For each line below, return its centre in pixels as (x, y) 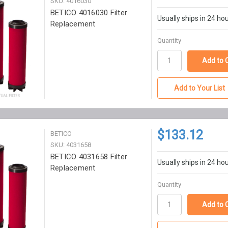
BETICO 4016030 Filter (89, 13)
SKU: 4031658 (70, 145)
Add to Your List (200, 88)
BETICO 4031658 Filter (89, 156)
